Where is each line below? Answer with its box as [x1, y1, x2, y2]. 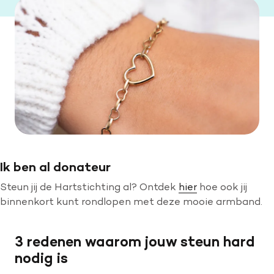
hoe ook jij [197, 180, 247, 193]
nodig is [15, 249, 68, 267]
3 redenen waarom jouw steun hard [15, 232, 255, 250]
